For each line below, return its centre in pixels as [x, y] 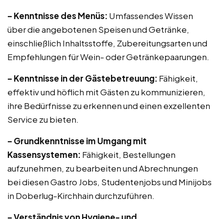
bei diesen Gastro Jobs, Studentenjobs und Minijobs [109, 182]
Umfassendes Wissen [150, 16]
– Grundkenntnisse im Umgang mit [77, 141]
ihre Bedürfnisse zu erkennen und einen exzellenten [109, 106]
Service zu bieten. [43, 119]
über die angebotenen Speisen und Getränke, [98, 29]
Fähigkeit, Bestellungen [128, 154]
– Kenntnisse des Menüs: [57, 16]
